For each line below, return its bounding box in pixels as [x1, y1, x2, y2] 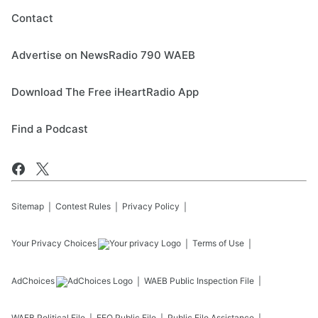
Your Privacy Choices [11, 238, 97, 248]
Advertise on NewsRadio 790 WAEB [11, 48, 195, 62]
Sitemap [11, 201, 44, 212]
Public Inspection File [170, 275, 254, 286]
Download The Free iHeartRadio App [11, 85, 199, 99]
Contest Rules [55, 201, 111, 212]
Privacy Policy [122, 201, 180, 212]
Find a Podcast [11, 122, 88, 136]
